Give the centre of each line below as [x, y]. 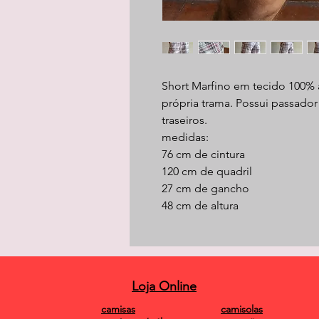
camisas [118, 309]
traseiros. [184, 120]
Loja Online [164, 286]
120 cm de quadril [207, 171]
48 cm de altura [200, 205]
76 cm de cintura [203, 154]
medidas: [185, 137]
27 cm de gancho [205, 188]
